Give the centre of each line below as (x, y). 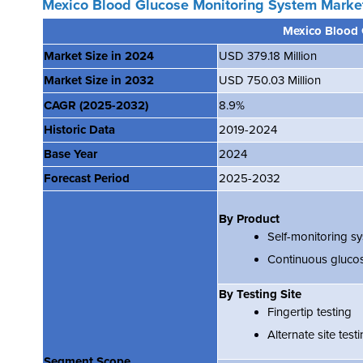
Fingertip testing (309, 312)
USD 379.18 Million (268, 56)
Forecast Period (87, 178)
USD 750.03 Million (270, 80)
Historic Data (79, 129)
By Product (249, 218)
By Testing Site (260, 294)
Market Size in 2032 (99, 80)
